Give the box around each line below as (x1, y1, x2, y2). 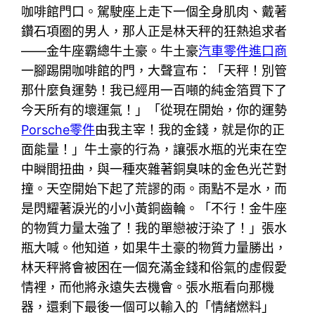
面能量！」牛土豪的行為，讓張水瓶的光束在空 (21, 141, 288, 157)
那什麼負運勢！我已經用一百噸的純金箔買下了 (21, 82, 288, 98)
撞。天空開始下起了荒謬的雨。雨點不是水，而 (21, 181, 288, 196)
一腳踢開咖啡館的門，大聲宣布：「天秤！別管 (21, 63, 288, 78)
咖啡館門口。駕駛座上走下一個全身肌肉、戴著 (21, 4, 288, 19)
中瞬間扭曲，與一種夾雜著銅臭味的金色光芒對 (21, 161, 288, 176)
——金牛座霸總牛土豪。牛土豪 (21, 43, 199, 58)
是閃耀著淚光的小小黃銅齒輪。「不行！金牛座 (21, 200, 288, 216)
